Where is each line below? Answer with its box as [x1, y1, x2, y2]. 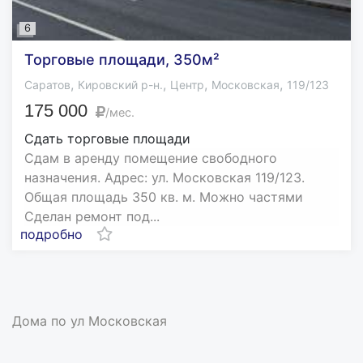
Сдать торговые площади [24, 130, 190, 147]
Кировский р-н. [78, 78, 163, 92]
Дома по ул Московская [12, 313, 167, 330]
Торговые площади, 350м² [24, 51, 220, 69]
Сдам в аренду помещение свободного [24, 150, 277, 167]
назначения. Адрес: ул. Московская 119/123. [24, 169, 305, 186]
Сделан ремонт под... [24, 208, 160, 225]
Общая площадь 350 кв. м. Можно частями [24, 189, 303, 206]
